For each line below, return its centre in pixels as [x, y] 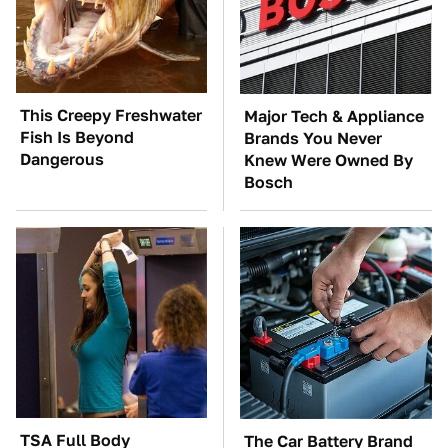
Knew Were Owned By [328, 160]
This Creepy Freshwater [111, 115]
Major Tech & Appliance [334, 116]
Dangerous [62, 159]
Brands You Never [313, 138]
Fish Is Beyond [77, 137]
